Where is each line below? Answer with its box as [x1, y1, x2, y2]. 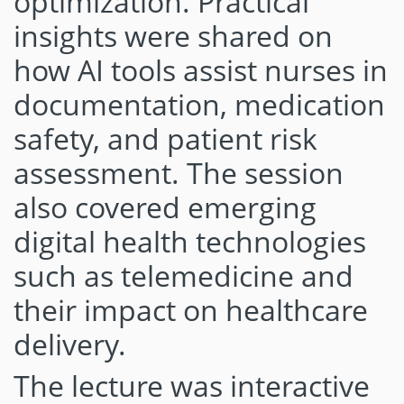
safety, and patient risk [14, 119, 317, 158]
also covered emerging [14, 188, 317, 226]
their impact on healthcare [14, 290, 368, 329]
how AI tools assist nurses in [14, 50, 388, 89]
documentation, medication [14, 85, 385, 124]
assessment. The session [14, 153, 344, 192]
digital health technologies [14, 222, 366, 261]
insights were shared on [14, 16, 333, 55]
